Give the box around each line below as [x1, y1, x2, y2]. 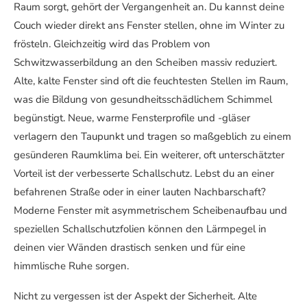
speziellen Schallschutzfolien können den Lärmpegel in [14, 222, 267, 236]
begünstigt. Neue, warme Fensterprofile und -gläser [14, 111, 250, 125]
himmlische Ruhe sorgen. [14, 259, 129, 273]
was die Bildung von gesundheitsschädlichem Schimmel [14, 93, 272, 107]
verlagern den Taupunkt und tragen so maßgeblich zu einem [14, 130, 291, 144]
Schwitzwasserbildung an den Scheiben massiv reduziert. [14, 56, 277, 70]
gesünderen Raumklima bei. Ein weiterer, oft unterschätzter [14, 148, 284, 162]
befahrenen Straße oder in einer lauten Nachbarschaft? [14, 185, 266, 199]
